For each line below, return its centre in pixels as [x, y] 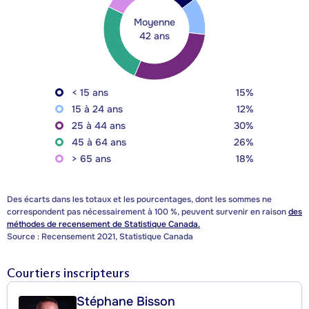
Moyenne [154, 22]
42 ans [154, 36]
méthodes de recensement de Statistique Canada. [103, 225]
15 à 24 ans [97, 109]
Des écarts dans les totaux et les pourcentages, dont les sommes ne [139, 200]
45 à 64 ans [99, 142]
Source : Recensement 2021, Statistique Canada [100, 237]
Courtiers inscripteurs [68, 273]
